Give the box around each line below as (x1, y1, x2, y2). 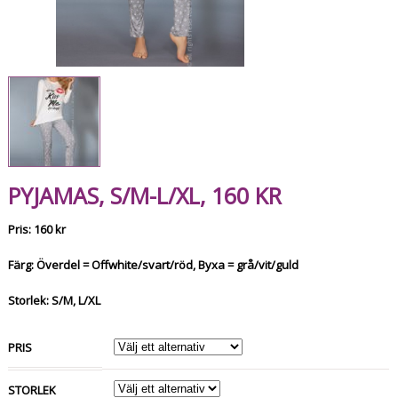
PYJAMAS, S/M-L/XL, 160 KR (8, 180, 283, 211)
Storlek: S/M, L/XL (8, 291, 101, 308)
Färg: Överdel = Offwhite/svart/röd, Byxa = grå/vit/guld (8, 256, 299, 273)
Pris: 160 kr (8, 220, 67, 237)
